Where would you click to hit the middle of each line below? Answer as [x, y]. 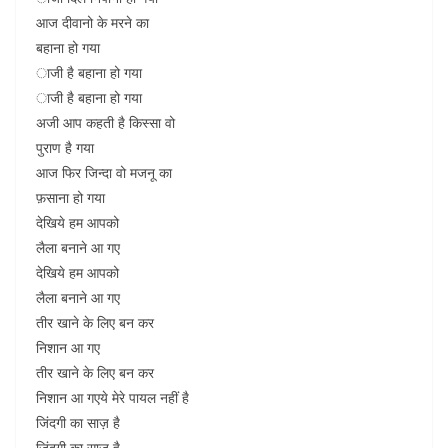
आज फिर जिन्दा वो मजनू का [104, 172]
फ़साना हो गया [70, 197]
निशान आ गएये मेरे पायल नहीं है [112, 397]
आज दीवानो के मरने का [92, 22]
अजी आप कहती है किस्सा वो [105, 122]
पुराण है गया [65, 147]
